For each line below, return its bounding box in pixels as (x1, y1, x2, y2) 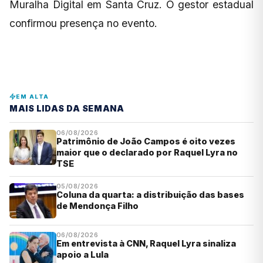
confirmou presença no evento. (9, 16, 157, 29)
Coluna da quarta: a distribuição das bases (56, 189, 244, 200)
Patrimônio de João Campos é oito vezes (56, 136, 235, 147)
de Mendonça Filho (56, 200, 139, 211)
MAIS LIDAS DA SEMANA (9, 103, 124, 114)
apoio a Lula (56, 249, 109, 260)
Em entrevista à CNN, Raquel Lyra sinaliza (56, 238, 236, 249)
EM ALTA (16, 93, 49, 100)
